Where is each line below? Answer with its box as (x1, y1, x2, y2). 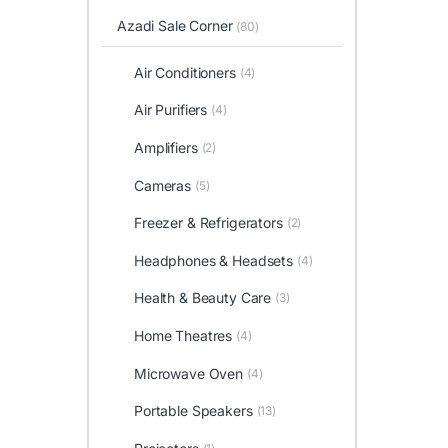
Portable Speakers (133, 402, 253, 420)
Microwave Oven (133, 364, 244, 382)
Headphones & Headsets (133, 251, 294, 269)
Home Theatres (133, 327, 233, 345)
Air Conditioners (133, 63, 236, 81)
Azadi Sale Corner (116, 16, 237, 34)
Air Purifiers (133, 101, 208, 119)
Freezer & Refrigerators (133, 214, 283, 232)
